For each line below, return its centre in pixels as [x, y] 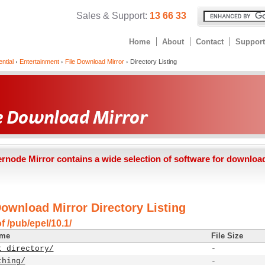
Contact [210, 42]
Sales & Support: [113, 16]
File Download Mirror [95, 62]
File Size [227, 236]
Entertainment [39, 62]
